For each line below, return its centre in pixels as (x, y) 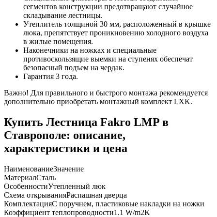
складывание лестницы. (63, 15)
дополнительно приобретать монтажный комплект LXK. (98, 101)
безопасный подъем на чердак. (74, 67)
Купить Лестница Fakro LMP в (86, 122)
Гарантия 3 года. (51, 76)
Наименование (29, 169)
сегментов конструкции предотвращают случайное (108, 6)
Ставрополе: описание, (65, 135)
